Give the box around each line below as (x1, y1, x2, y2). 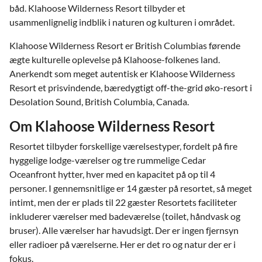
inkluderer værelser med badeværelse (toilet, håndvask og (9, 211, 240, 222)
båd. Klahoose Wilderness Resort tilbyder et (9, 2, 185, 13)
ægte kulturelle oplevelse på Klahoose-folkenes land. (9, 54, 220, 65)
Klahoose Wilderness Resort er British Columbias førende (9, 40, 240, 51)
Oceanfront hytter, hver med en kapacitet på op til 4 (9, 168, 215, 180)
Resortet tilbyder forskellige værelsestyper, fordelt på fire (9, 140, 237, 151)
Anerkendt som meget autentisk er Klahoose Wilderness (9, 68, 235, 79)
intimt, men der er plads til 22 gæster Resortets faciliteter (9, 196, 237, 208)
